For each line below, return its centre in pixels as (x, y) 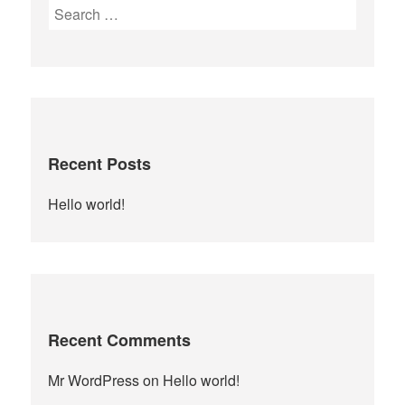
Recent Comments (120, 339)
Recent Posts (100, 164)
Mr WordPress (94, 380)
